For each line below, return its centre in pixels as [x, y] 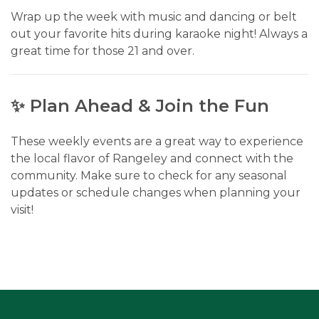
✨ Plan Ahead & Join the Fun [140, 105]
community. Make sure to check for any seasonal [149, 175]
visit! [22, 209]
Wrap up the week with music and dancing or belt [154, 16]
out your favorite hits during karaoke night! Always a [159, 33]
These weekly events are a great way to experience [157, 141]
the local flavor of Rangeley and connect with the [152, 158]
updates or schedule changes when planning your [156, 192]
